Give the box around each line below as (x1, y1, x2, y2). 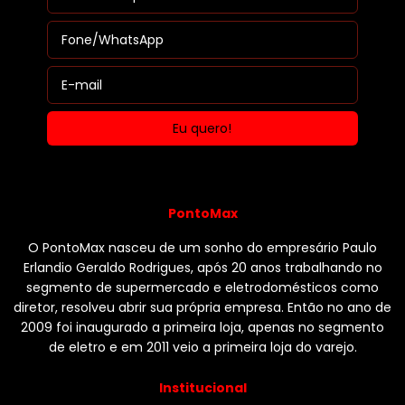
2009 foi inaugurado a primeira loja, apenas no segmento (21, 317, 384, 336)
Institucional (158, 378, 247, 397)
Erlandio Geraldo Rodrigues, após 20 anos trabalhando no (23, 258, 382, 277)
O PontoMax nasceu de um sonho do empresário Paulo (28, 238, 377, 257)
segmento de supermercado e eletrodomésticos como (26, 278, 379, 297)
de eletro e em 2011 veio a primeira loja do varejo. (48, 337, 357, 356)
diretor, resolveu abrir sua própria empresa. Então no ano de (14, 297, 391, 316)
